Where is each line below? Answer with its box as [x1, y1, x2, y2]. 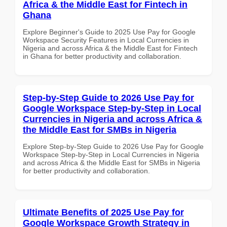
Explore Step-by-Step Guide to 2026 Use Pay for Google [23, 142, 204, 150]
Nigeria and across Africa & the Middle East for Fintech [23, 44, 198, 52]
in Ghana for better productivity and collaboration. [23, 52, 181, 60]
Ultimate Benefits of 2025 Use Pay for [23, 207, 184, 217]
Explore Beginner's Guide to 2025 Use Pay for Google [23, 27, 196, 36]
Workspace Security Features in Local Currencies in [23, 35, 189, 44]
